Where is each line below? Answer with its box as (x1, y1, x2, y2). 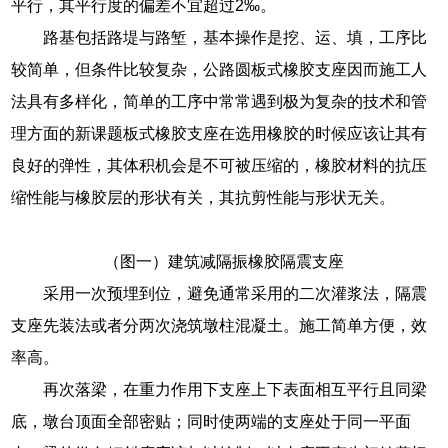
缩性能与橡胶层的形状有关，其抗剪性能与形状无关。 (11, 188, 396, 206)
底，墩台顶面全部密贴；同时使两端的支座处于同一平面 (11, 412, 412, 430)
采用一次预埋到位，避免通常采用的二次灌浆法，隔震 (43, 284, 428, 302)
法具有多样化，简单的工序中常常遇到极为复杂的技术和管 (11, 92, 428, 110)
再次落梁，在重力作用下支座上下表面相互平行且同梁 (43, 380, 428, 398)
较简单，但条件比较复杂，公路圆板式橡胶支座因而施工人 (11, 60, 428, 78)
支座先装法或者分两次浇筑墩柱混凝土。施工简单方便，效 (11, 316, 428, 334)
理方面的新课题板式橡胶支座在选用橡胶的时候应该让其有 (11, 124, 428, 142)
